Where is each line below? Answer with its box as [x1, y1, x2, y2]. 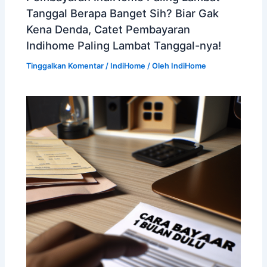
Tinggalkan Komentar [26, 61, 104, 71]
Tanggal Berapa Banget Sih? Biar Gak [26, 7, 219, 20]
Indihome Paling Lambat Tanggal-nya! [26, 39, 222, 52]
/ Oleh [145, 61, 172, 71]
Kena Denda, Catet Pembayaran [26, 23, 191, 36]
